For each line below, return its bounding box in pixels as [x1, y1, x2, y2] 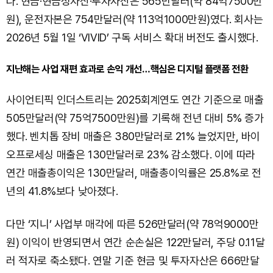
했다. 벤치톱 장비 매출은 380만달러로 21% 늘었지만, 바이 [6, 130, 261, 143]
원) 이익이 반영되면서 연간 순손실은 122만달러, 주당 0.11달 [6, 236, 265, 249]
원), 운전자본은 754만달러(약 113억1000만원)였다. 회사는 [6, 13, 263, 26]
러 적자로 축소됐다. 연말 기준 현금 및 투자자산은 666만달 [6, 254, 260, 267]
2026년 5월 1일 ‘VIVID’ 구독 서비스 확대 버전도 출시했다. [6, 31, 258, 44]
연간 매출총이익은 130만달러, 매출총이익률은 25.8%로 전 [6, 166, 261, 179]
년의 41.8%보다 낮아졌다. [6, 185, 118, 197]
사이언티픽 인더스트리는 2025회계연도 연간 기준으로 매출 [6, 93, 264, 106]
